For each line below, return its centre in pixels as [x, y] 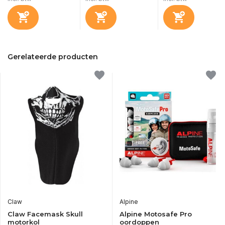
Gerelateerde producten [53, 57]
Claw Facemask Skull [45, 214]
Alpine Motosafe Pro [155, 214]
